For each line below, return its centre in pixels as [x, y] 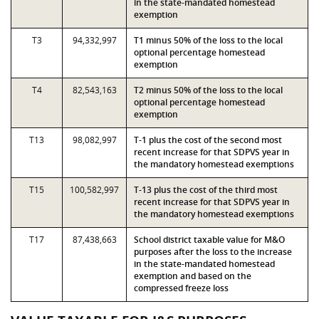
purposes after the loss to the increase [213, 252]
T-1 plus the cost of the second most [208, 140]
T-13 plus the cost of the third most [206, 190]
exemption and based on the [193, 276]
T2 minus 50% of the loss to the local [208, 90]
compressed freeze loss [181, 288]
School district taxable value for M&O [209, 240]
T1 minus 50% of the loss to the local [208, 40]
